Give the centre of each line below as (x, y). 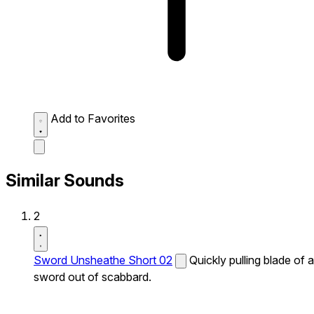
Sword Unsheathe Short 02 (103, 260)
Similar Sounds (65, 180)
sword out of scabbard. (93, 277)
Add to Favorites (93, 118)
